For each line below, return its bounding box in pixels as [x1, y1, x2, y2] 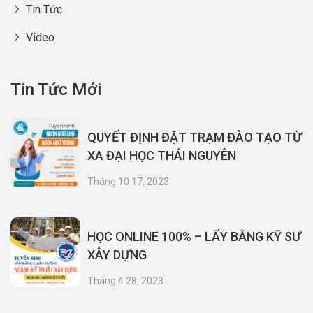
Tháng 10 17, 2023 [87, 176, 169, 187]
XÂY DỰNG [87, 247, 147, 262]
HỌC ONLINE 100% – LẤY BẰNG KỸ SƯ [87, 229, 301, 244]
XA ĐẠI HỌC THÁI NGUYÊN [87, 148, 236, 163]
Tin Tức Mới [10, 80, 101, 99]
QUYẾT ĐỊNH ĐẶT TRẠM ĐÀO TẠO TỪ [87, 130, 302, 145]
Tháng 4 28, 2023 [87, 275, 163, 286]
